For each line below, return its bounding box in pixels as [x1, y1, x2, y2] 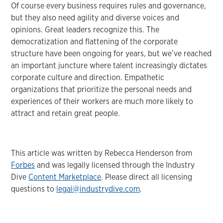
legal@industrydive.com [56, 184, 140, 194]
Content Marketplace [28, 172, 102, 182]
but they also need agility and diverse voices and [11, 12, 180, 22]
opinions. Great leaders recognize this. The [11, 24, 160, 34]
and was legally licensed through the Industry [35, 160, 195, 170]
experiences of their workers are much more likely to [11, 96, 194, 106]
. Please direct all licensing [101, 172, 193, 182]
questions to [11, 184, 57, 194]
